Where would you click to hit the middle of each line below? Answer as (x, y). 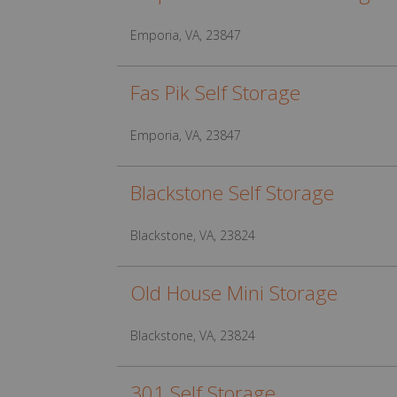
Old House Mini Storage (234, 293)
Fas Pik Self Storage (215, 93)
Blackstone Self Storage (232, 193)
